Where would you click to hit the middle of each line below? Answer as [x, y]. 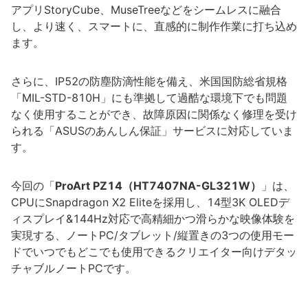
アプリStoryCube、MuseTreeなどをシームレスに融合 [146, 10]
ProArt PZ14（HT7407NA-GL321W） [158, 186]
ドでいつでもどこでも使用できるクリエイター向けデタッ [154, 252]
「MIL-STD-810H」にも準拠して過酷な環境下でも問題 [149, 98]
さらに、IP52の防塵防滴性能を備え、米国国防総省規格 [149, 81]
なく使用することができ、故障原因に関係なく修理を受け [154, 114]
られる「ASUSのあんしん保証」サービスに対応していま [152, 131]
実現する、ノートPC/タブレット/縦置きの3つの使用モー [153, 235]
